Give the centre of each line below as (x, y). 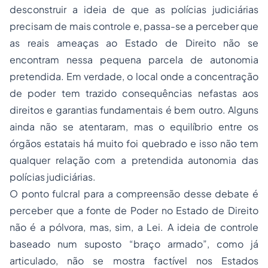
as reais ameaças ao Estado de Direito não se (134, 43)
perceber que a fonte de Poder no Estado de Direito (134, 211)
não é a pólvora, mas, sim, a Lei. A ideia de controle (134, 227)
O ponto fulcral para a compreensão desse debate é (134, 194)
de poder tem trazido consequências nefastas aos (134, 93)
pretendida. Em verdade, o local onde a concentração (134, 77)
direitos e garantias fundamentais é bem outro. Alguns (134, 110)
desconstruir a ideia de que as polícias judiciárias (134, 10)
